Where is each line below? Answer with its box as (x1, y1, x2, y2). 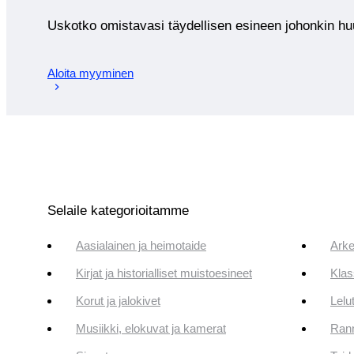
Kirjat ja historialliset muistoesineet (76, 266, 252, 281)
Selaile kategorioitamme (47, 203, 189, 219)
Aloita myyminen (47, 66, 134, 80)
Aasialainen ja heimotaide (76, 239, 206, 253)
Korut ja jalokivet (76, 294, 160, 308)
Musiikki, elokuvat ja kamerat (76, 322, 226, 336)
